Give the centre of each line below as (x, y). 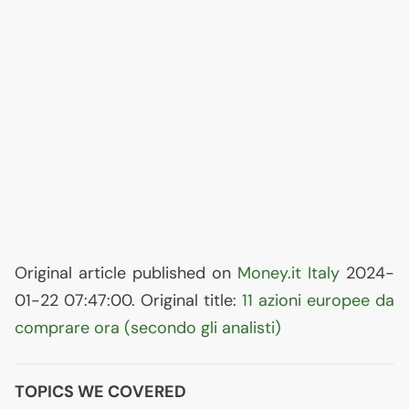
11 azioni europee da (318, 300)
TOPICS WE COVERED (100, 392)
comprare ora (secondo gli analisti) (148, 328)
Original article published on (126, 273)
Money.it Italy (288, 273)
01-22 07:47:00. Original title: (128, 300)
